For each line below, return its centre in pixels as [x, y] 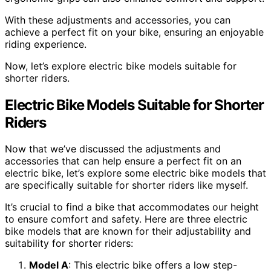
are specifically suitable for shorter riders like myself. [126, 185]
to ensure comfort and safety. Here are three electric [126, 219]
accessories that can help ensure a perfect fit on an [123, 161]
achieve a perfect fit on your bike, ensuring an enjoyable [134, 32]
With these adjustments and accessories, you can [118, 20]
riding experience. [46, 44]
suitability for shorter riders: [69, 243]
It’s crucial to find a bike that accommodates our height [132, 207]
